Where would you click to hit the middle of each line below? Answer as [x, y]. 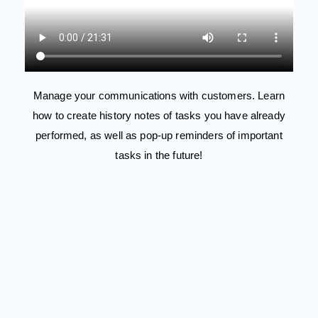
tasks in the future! [159, 155]
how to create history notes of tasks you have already [159, 115]
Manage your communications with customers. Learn [159, 95]
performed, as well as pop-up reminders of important [159, 135]
